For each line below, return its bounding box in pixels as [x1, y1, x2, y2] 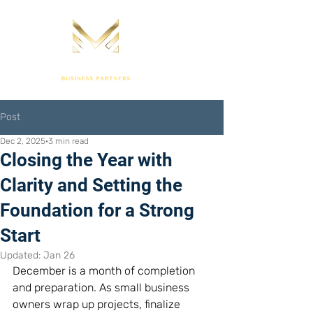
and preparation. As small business [13, 281, 192, 294]
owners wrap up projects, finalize [13, 298, 183, 311]
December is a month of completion [13, 264, 198, 277]
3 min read [48, 136, 89, 146]
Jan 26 [43, 249, 75, 261]
